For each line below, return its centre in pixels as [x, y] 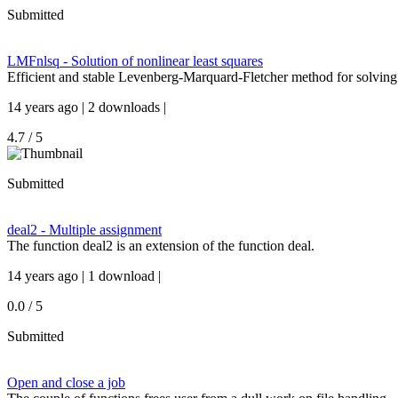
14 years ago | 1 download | [84, 276]
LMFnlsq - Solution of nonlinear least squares [135, 61]
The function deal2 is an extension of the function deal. [161, 246]
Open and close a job [66, 382]
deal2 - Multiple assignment [84, 230]
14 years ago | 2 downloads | [87, 107]
